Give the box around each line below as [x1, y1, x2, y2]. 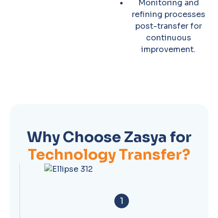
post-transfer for [135, 21, 202, 31]
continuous [145, 33, 191, 43]
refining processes [131, 9, 205, 19]
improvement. [141, 44, 196, 54]
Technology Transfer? [28, 145, 190, 164]
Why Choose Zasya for [26, 128, 192, 146]
